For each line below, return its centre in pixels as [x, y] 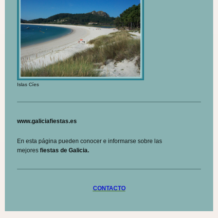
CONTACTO [109, 189]
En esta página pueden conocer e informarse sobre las [90, 141]
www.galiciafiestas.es [47, 121]
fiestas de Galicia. [64, 151]
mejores [28, 151]
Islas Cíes [28, 85]
